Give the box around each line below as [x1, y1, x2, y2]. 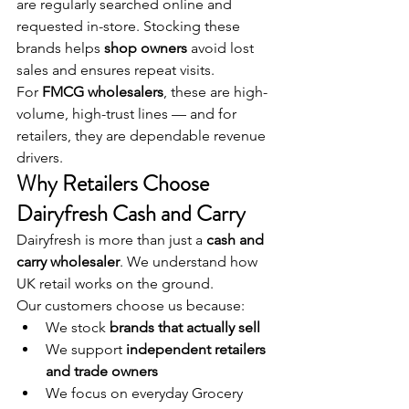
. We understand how [120, 253, 261, 271]
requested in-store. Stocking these [16, 17, 244, 36]
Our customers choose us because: [16, 297, 245, 315]
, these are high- [163, 83, 267, 101]
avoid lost [187, 39, 257, 58]
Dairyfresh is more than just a [16, 231, 206, 249]
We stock [46, 319, 110, 337]
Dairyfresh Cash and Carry [16, 198, 246, 230]
